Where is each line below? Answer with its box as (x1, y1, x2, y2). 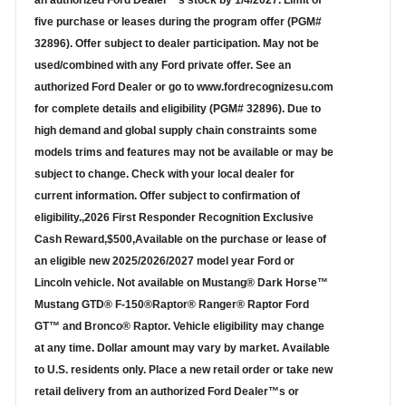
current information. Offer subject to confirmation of (34, 189, 300, 203)
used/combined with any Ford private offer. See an (34, 59, 291, 72)
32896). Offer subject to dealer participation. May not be (34, 37, 319, 51)
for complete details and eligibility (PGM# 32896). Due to (34, 102, 321, 116)
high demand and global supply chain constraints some (34, 124, 317, 138)
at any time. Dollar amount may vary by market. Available (34, 342, 330, 355)
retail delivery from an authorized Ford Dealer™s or (34, 385, 299, 399)
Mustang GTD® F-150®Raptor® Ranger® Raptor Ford (34, 298, 309, 312)
